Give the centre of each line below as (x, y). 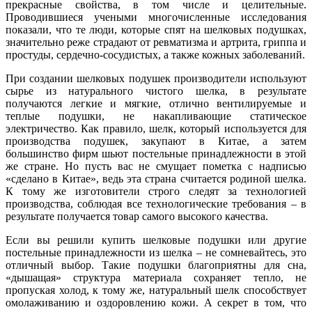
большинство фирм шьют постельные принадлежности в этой (156, 153)
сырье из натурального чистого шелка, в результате (156, 91)
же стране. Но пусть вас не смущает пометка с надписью (156, 166)
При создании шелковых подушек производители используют (156, 78)
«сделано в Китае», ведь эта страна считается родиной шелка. (156, 178)
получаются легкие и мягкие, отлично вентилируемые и (156, 103)
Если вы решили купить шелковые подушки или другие (156, 240)
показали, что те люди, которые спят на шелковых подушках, (156, 29)
